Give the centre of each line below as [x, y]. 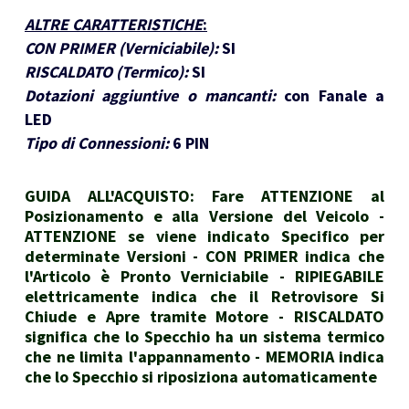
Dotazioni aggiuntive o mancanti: [150, 96]
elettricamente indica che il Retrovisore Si [204, 297]
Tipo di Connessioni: [97, 143]
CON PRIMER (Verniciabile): [121, 48]
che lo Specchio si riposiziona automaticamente [201, 377]
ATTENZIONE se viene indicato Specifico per [204, 236]
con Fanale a [335, 96]
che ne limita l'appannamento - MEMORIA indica [204, 357]
